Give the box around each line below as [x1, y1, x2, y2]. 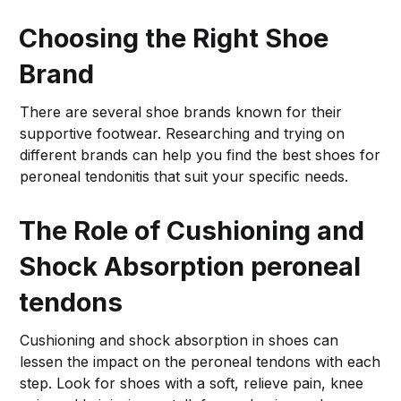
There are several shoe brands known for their [20, 103, 343, 122]
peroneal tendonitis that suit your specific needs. [20, 167, 349, 186]
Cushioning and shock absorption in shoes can [20, 331, 339, 350]
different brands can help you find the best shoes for [20, 146, 381, 165]
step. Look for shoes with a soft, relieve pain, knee [20, 374, 364, 393]
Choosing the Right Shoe [19, 22, 329, 55]
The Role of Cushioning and [19, 215, 365, 247]
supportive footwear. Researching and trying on [20, 124, 346, 143]
